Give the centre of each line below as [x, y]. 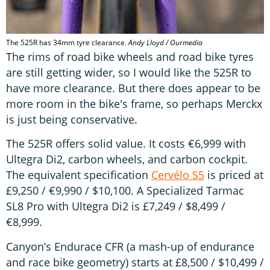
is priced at [234, 175]
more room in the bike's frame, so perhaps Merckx [134, 104]
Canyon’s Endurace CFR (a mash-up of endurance [130, 246]
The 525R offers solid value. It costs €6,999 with [126, 144]
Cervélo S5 [178, 175]
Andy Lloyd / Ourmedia [165, 43]
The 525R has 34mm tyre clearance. [67, 43]
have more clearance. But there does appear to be [133, 88]
